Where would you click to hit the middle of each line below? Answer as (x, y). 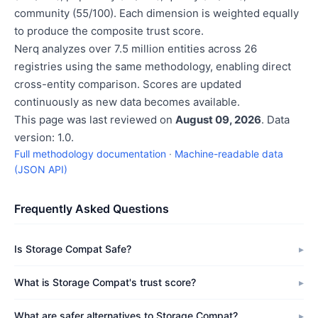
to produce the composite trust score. (109, 31)
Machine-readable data (229, 154)
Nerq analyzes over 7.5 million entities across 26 (136, 49)
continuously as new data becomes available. (127, 102)
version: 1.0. (44, 137)
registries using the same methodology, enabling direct (153, 66)
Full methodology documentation (90, 154)
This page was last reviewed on (95, 120)
